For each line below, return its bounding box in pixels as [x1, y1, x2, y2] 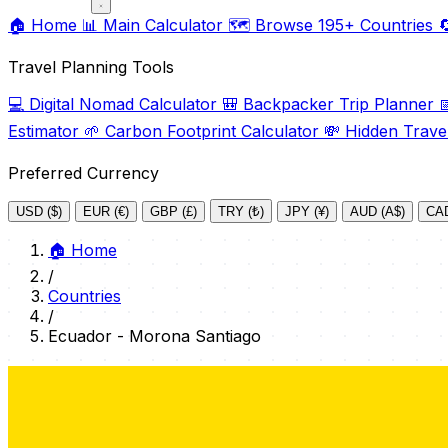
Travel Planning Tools [8, 57, 174, 77]
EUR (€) [83, 204, 129, 219]
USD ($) [16, 204, 62, 219]
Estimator [8, 121, 84, 141]
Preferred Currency [8, 163, 159, 183]
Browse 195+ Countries [250, 15, 438, 35]
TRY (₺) [218, 204, 264, 219]
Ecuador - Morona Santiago [48, 326, 261, 346]
